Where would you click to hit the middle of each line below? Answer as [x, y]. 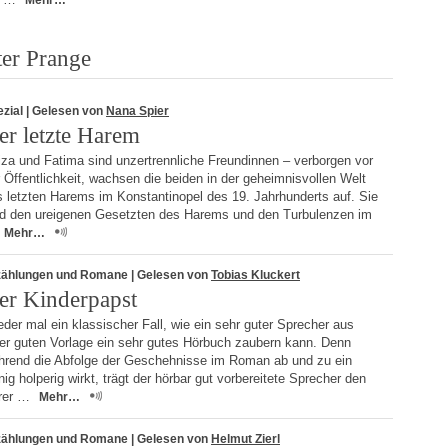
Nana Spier [137, 111]
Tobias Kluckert [255, 275]
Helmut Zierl [245, 439]
